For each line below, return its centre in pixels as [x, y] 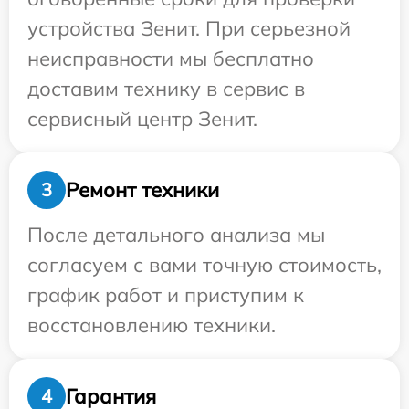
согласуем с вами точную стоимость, [204, 265]
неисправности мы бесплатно [171, 58]
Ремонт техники [142, 189]
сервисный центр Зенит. [142, 119]
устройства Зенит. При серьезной [189, 28]
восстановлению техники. [152, 325]
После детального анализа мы [176, 235]
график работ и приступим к [166, 295]
